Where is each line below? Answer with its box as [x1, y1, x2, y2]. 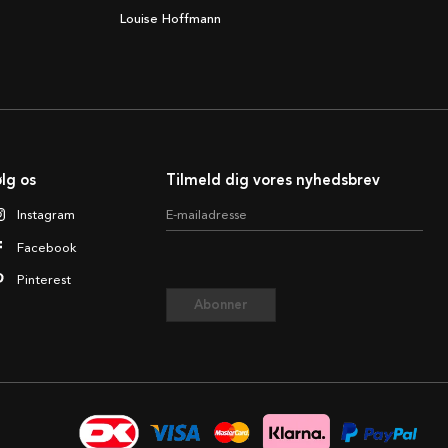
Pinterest [17, 271, 72, 287]
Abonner [194, 297, 249, 313]
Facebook [17, 239, 77, 255]
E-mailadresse [166, 207, 248, 223]
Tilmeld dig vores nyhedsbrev [166, 171, 381, 190]
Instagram [17, 206, 76, 222]
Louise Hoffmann [120, 11, 222, 28]
